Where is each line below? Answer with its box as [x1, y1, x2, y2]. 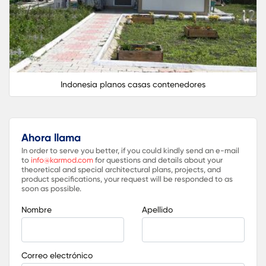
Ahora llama [21, 131, 81, 144]
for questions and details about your [93, 155, 223, 164]
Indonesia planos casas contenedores [61, 79, 205, 89]
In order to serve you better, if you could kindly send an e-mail [21, 145, 239, 155]
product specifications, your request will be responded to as [21, 174, 233, 183]
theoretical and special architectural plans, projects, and [21, 164, 221, 174]
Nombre [21, 204, 52, 214]
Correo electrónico [21, 250, 93, 260]
